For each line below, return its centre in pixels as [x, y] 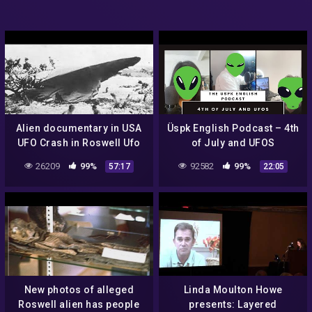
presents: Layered [233, 304]
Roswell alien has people [79, 304]
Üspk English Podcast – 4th [233, 128]
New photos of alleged [79, 289]
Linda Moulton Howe [233, 289]
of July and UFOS [233, 142]
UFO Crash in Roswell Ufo [79, 142]
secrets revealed [79, 157]
